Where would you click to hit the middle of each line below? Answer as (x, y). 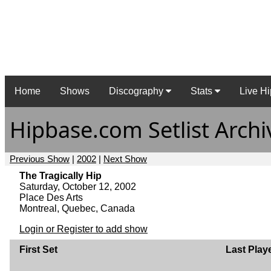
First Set (38, 249)
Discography (137, 91)
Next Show (125, 158)
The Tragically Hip (60, 175)
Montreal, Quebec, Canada (77, 208)
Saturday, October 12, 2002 (78, 186)
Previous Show (40, 158)
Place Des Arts (51, 197)
